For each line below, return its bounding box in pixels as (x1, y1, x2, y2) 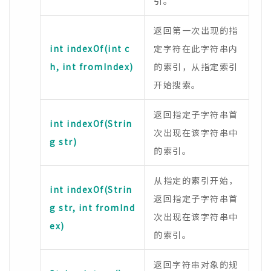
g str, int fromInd (50, 201, 135, 214)
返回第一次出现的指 (154, 24, 238, 36)
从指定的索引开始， (154, 174, 238, 186)
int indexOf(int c (50, 42, 130, 54)
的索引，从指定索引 (154, 60, 238, 73)
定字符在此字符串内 (154, 42, 238, 54)
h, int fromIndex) (50, 60, 134, 73)
